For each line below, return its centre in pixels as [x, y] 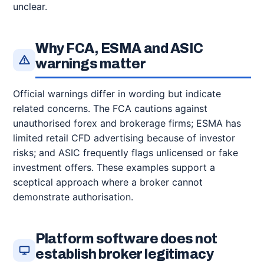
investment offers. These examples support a [114, 167]
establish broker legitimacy [125, 254]
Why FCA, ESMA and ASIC [119, 49]
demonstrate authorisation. [73, 197]
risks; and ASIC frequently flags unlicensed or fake [126, 153]
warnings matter [91, 64]
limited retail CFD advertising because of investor [124, 138]
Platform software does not [126, 239]
